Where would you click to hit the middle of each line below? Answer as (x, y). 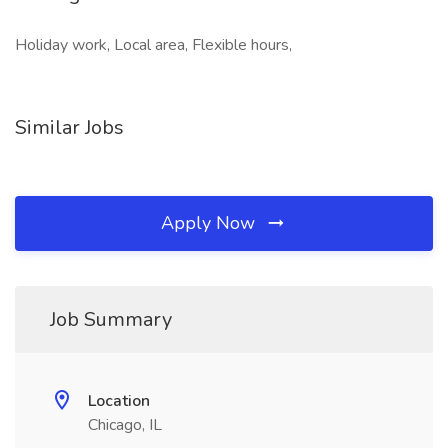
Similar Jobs (69, 127)
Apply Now (210, 223)
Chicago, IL (125, 425)
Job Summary (111, 319)
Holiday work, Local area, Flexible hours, (153, 45)
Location (119, 401)
